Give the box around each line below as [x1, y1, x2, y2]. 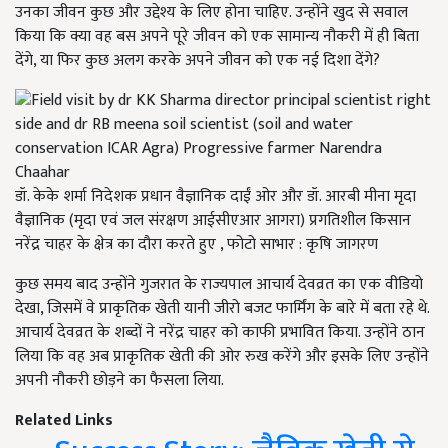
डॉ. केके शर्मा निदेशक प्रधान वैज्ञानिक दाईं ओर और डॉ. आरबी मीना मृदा [15, 183, 416, 211]
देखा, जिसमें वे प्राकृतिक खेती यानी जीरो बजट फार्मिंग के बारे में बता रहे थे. [15, 295, 429, 323]
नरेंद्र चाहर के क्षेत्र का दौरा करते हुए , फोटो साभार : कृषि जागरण [15, 231, 378, 259]
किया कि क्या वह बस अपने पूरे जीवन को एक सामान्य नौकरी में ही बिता [15, 23, 419, 51]
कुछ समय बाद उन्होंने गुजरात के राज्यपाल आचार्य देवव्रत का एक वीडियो [15, 271, 423, 299]
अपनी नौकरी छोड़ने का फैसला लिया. [15, 367, 224, 395]
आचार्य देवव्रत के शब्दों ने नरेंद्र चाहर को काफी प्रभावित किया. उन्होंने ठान [15, 319, 425, 347]
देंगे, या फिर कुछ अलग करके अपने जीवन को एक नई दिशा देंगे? [15, 47, 380, 75]
